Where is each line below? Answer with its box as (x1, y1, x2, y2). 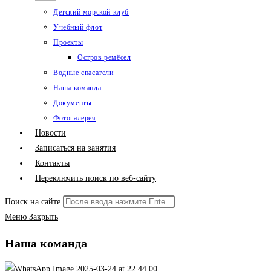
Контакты (35, 158, 70, 168)
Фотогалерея (53, 114, 96, 122)
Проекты (53, 38, 83, 47)
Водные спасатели (53, 68, 114, 77)
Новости (35, 128, 66, 137)
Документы (53, 99, 92, 107)
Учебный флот (53, 23, 103, 31)
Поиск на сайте (5, 197, 60, 206)
